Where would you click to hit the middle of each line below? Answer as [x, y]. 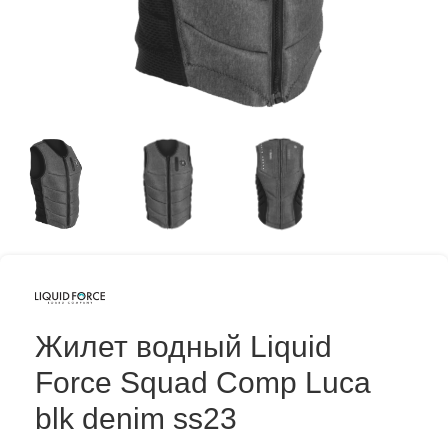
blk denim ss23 [136, 418]
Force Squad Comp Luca [203, 382]
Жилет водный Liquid [183, 346]
